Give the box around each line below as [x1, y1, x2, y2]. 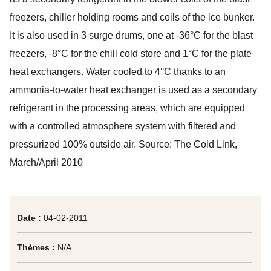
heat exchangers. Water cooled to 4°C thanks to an [10, 67, 226, 77]
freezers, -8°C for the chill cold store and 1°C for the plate [10, 48, 252, 59]
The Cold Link [174, 139, 235, 149]
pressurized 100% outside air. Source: [10, 139, 174, 149]
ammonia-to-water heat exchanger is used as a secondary [10, 85, 257, 95]
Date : [17, 213, 41, 223]
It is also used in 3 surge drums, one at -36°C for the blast [10, 30, 253, 41]
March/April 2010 [10, 157, 83, 168]
